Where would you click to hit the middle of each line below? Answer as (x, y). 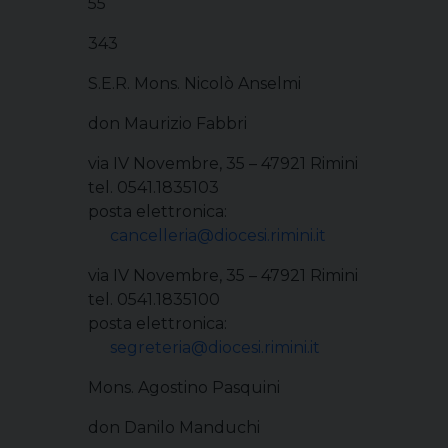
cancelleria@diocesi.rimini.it (218, 235)
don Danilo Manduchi (174, 427)
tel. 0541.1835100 (154, 299)
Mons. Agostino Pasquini (184, 387)
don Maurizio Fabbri (167, 123)
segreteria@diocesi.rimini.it (215, 347)
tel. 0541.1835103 (153, 187)
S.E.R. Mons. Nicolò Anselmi (194, 83)
